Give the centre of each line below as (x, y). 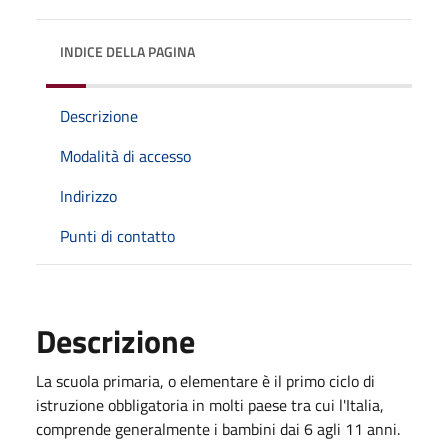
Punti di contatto (117, 235)
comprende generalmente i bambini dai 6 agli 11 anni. (218, 428)
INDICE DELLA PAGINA (127, 51)
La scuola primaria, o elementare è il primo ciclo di (205, 380)
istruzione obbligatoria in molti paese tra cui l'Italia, (210, 404)
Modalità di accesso (125, 155)
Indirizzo (88, 195)
